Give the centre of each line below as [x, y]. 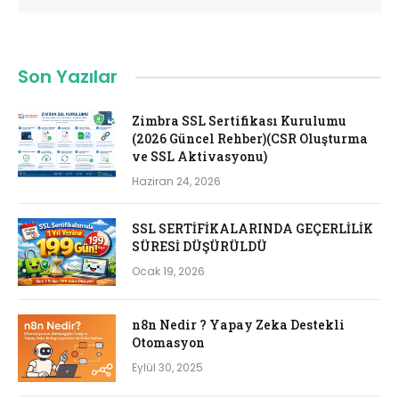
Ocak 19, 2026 [168, 272]
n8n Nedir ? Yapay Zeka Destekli [238, 325]
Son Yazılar [68, 77]
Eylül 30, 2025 [167, 368]
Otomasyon [168, 343]
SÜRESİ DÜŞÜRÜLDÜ [199, 247]
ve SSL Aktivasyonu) [199, 157]
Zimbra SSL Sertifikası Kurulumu [239, 121]
